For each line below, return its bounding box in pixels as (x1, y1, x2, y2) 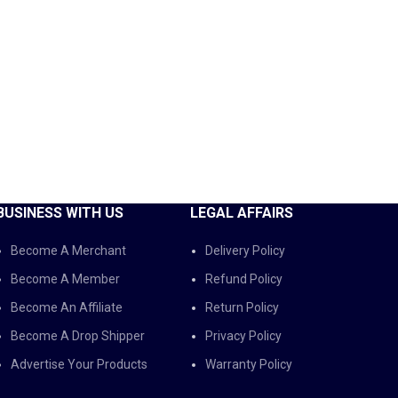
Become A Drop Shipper (11, 329, 145, 343)
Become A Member (11, 272, 120, 286)
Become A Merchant (11, 243, 126, 258)
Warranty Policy (205, 357, 292, 371)
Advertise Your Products (11, 357, 147, 371)
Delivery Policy (205, 243, 285, 258)
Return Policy (205, 300, 279, 314)
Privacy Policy (205, 329, 282, 343)
